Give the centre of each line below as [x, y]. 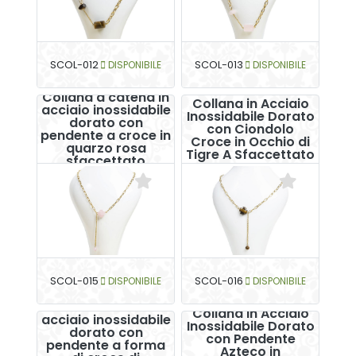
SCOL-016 [219, 281]
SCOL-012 [74, 64]
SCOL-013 [219, 64]
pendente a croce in [106, 135]
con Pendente [250, 339]
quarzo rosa [106, 148]
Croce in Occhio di [250, 141]
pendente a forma [106, 345]
